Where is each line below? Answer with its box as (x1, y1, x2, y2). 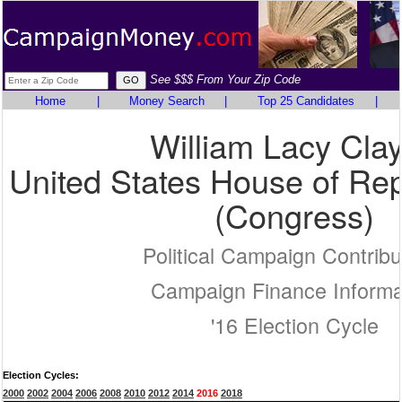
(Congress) (214, 192, 374, 238)
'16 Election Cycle (210, 310, 379, 340)
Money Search (128, 94, 205, 108)
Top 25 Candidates (257, 94, 354, 108)
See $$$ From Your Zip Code (150, 73, 301, 86)
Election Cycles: (3, 370, 79, 380)
